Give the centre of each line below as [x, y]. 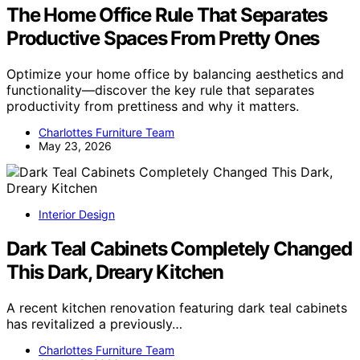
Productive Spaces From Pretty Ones [163, 38]
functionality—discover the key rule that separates [160, 90]
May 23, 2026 [75, 145]
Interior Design [77, 214]
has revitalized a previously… [94, 323]
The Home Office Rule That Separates [167, 14]
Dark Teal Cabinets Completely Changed [179, 248]
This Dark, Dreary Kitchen [115, 272]
